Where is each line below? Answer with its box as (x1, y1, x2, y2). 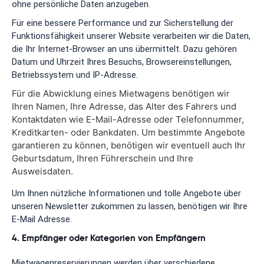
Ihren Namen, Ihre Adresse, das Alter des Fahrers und (12, 100, 236, 112)
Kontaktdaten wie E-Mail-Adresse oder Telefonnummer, (12, 113, 244, 125)
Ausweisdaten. (12, 165, 73, 177)
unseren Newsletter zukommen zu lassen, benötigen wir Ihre (12, 200, 247, 212)
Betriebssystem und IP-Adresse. (12, 69, 138, 80)
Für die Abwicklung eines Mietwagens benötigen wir (12, 87, 230, 99)
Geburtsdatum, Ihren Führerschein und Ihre (12, 152, 193, 164)
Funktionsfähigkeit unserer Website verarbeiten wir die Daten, (12, 30, 250, 41)
